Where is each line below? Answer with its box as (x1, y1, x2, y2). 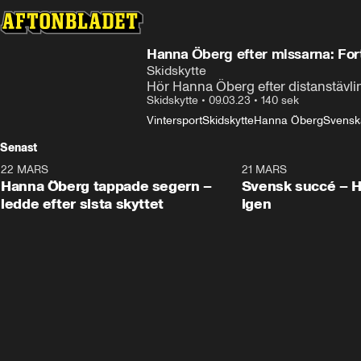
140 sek (261, 93, 299, 107)
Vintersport (147, 114, 202, 127)
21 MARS (241, 163, 287, 176)
